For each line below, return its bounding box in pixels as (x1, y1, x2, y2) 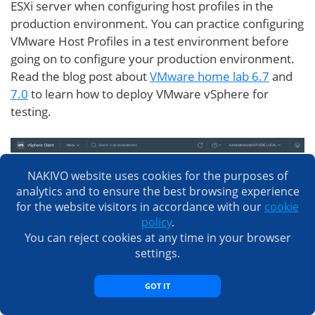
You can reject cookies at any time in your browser (24, 230, 291, 245)
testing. (11, 103, 51, 120)
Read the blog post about (11, 67, 150, 84)
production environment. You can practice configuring (11, 15, 304, 32)
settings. (135, 245, 180, 261)
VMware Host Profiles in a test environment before (11, 32, 289, 49)
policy (141, 214, 172, 230)
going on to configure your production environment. (11, 50, 295, 67)
